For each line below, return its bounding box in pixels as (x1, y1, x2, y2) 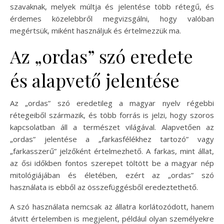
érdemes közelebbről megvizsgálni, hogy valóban (10, 13, 214, 23)
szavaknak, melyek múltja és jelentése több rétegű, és (10, 1, 214, 11)
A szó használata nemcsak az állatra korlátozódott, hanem (10, 201, 214, 211)
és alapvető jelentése (10, 67, 179, 92)
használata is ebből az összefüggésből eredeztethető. (10, 181, 198, 192)
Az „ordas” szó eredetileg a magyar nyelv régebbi (10, 97, 214, 108)
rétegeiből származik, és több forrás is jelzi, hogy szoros (10, 109, 214, 120)
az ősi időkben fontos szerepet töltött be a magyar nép (10, 157, 214, 168)
